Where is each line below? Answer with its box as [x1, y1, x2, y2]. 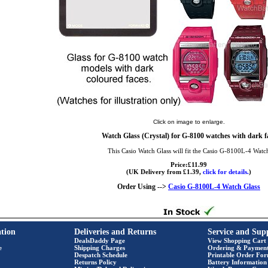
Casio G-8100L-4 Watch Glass [168, 182, 260, 191]
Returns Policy [74, 258, 117, 266]
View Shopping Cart [208, 237, 266, 244]
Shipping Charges [74, 244, 125, 251]
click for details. [203, 168, 249, 175]
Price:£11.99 [170, 161, 207, 168]
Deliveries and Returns [74, 227, 156, 236]
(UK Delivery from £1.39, [126, 168, 203, 175]
